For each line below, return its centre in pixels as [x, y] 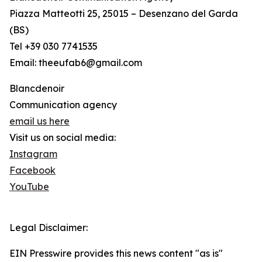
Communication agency [63, 105]
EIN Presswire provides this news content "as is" [116, 254]
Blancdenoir [37, 89]
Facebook [32, 170]
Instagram [33, 154]
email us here [39, 121]
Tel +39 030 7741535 [54, 46]
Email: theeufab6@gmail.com [76, 63]
